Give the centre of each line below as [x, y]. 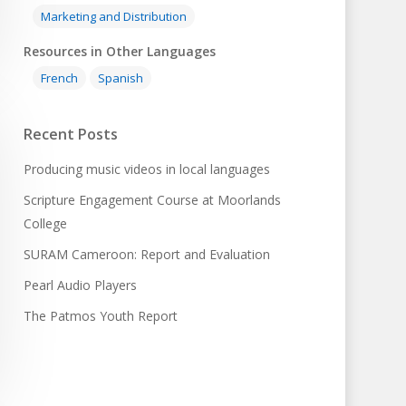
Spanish [121, 78]
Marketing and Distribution [114, 17]
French [60, 78]
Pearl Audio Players [81, 285]
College [46, 224]
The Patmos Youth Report [101, 316]
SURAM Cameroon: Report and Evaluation [147, 255]
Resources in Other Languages [120, 52]
